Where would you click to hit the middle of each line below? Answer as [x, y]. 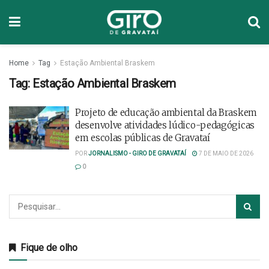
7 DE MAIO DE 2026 [225, 153]
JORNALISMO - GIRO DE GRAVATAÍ [137, 153]
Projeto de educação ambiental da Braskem [166, 113]
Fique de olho [49, 248]
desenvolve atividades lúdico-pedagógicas [165, 125]
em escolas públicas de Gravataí [143, 138]
